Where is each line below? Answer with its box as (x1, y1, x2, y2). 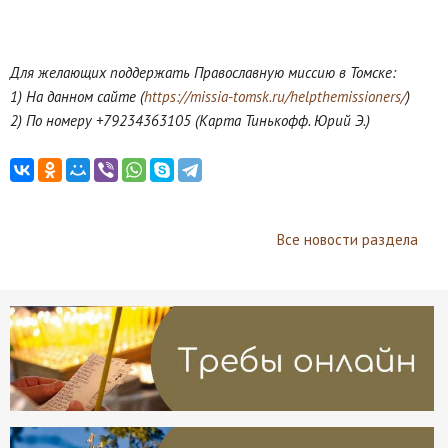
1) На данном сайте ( (10, 87, 144, 107)
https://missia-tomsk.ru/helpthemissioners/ (144, 87, 406, 107)
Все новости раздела (276, 230, 418, 250)
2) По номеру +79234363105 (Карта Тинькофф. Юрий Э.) (10, 111, 370, 131)
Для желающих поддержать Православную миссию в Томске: (10, 63, 396, 83)
